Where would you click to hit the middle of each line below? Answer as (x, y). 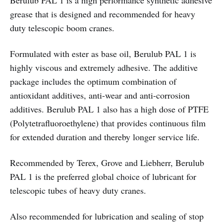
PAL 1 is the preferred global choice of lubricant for (103, 176)
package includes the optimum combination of (93, 81)
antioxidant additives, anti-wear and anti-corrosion (100, 95)
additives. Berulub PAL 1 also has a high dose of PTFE (109, 109)
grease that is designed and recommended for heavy (103, 14)
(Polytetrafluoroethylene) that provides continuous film (108, 123)
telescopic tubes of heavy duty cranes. (78, 190)
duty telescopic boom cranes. (62, 28)
